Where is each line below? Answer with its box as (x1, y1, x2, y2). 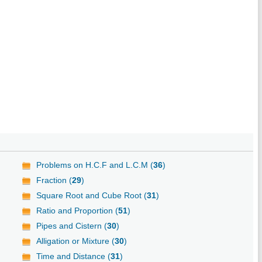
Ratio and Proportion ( (36, 205, 119, 215)
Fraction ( (36, 175, 73, 185)
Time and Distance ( (36, 251, 111, 261)
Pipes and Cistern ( (36, 220, 108, 230)
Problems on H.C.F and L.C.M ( (36, 160, 154, 170)
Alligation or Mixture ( (36, 236, 115, 246)
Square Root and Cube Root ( (36, 190, 147, 200)
